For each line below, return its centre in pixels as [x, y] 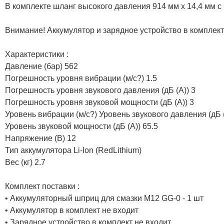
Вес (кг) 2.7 [25, 162]
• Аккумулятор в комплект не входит [72, 210]
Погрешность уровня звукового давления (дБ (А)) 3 [100, 90]
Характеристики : [37, 54]
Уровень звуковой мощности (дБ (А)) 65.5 [81, 126]
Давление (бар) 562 [41, 66]
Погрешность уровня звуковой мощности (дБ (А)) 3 [99, 102]
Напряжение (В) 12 [40, 138]
